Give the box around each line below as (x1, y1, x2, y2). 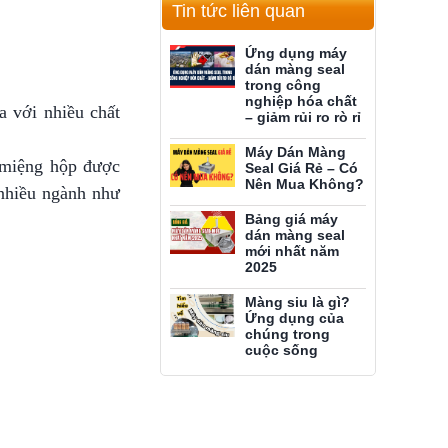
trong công (245, 77, 321, 93)
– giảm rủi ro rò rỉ (245, 109, 361, 125)
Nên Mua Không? (245, 176, 364, 192)
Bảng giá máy (245, 211, 338, 227)
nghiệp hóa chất (245, 93, 357, 109)
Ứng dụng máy (245, 45, 347, 61)
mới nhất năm (245, 243, 339, 259)
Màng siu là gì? (245, 294, 350, 310)
